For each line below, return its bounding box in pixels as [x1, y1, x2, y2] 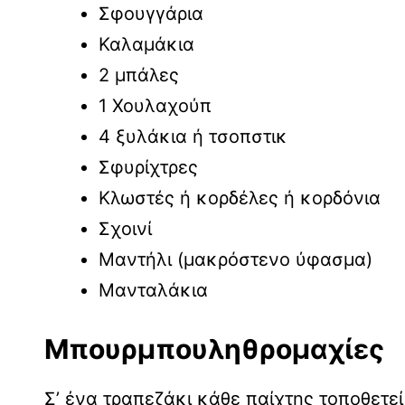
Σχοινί [99, 217, 152, 240]
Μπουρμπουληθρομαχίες [44, 332, 384, 365]
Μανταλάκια [99, 278, 208, 301]
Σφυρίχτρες [99, 155, 203, 178]
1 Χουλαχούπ [99, 94, 217, 117]
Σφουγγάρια [99, 2, 209, 24]
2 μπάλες [99, 63, 179, 86]
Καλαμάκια [99, 33, 194, 55]
